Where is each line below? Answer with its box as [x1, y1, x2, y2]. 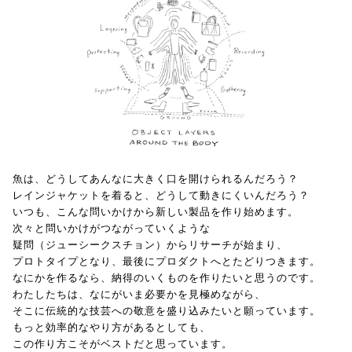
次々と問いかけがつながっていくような [13, 222, 211, 234]
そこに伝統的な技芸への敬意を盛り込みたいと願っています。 [13, 304, 321, 317]
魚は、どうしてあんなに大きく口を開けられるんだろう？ [13, 172, 299, 185]
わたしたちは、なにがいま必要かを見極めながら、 [13, 288, 266, 300]
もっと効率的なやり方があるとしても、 [13, 321, 211, 333]
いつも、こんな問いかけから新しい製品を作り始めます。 [13, 205, 299, 218]
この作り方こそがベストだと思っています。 [13, 337, 233, 350]
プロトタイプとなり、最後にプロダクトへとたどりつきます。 [13, 255, 321, 267]
